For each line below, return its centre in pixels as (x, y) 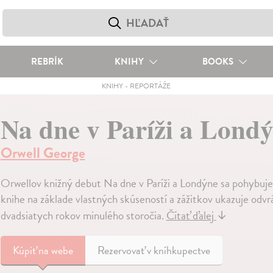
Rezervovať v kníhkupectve (154, 250)
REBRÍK (47, 62)
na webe (55, 250)
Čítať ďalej (191, 215)
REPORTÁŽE (151, 86)
